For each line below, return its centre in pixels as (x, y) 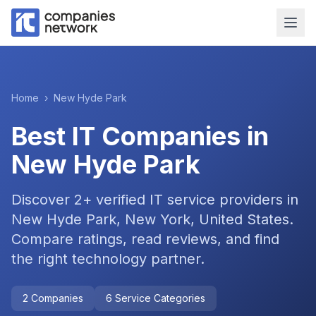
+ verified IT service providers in (190, 200)
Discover (43, 200)
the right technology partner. (108, 259)
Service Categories (159, 298)
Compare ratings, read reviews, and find (145, 239)
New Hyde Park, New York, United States (150, 219)
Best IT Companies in (140, 136)
